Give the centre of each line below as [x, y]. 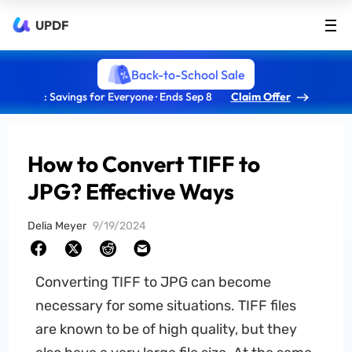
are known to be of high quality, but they [166, 329]
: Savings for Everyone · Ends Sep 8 [128, 97]
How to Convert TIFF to [144, 164]
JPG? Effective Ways [131, 191]
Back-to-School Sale [188, 74]
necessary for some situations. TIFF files [165, 306]
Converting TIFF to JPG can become [153, 282]
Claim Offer [260, 97]
